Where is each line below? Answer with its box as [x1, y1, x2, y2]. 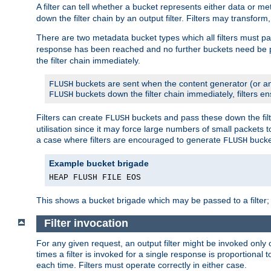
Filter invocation [44, 217, 128, 230]
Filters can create [36, 112, 105, 122]
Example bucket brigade [49, 158, 149, 168]
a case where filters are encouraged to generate [36, 134, 223, 145]
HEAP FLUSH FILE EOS [49, 172, 141, 182]
